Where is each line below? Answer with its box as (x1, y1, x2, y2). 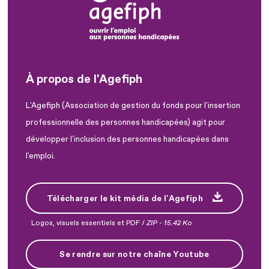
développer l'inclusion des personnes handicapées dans (26, 134, 229, 144)
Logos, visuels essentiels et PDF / (31, 219, 147, 228)
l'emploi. (26, 151, 55, 161)
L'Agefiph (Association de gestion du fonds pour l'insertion (26, 100, 240, 110)
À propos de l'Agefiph (26, 71, 142, 86)
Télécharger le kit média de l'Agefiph (46, 193, 204, 204)
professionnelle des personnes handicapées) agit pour (26, 117, 225, 127)
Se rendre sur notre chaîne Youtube (59, 249, 210, 259)
